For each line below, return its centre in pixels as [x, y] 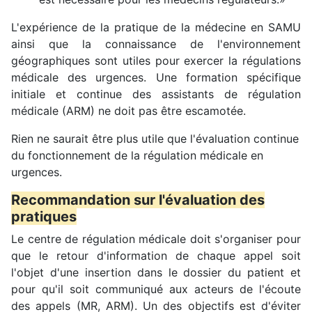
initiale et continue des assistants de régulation [156, 94]
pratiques [44, 216]
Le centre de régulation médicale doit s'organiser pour [156, 239]
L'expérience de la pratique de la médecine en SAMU [156, 27]
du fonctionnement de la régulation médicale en [137, 155]
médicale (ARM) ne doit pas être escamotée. [128, 110]
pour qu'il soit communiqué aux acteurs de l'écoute [156, 289]
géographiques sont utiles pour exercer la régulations [156, 60]
